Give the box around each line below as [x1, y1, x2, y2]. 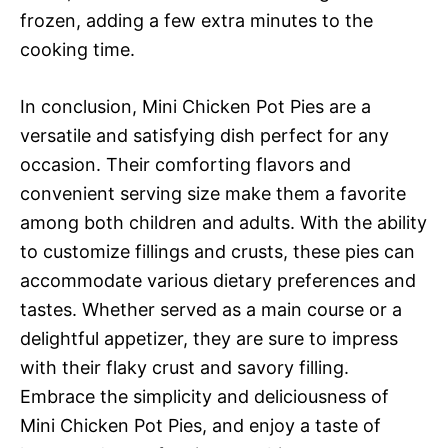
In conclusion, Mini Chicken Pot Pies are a [20, 96, 371, 118]
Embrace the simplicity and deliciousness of [20, 386, 389, 408]
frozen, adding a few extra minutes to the [20, 10, 373, 32]
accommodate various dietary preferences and [20, 270, 416, 292]
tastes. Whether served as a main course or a [20, 299, 402, 321]
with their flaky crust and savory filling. [20, 357, 349, 379]
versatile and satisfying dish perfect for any [20, 125, 389, 147]
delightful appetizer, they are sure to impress [20, 328, 398, 350]
